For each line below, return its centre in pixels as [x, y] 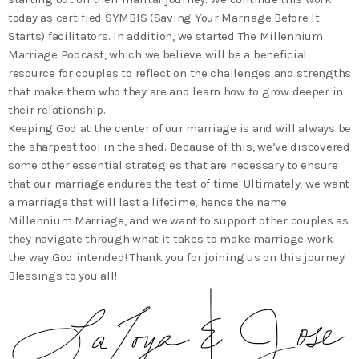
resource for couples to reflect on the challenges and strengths [179, 73]
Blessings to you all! [63, 275]
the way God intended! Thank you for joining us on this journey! [177, 257]
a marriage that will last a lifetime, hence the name [147, 202]
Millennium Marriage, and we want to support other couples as [178, 220]
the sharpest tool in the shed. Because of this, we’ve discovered [179, 146]
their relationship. [57, 109]
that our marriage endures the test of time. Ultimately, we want [179, 183]
